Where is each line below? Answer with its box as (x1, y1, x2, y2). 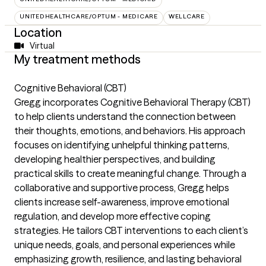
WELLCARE (168, 12, 205, 20)
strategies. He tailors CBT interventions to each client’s (14, 224, 248, 236)
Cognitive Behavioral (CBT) (14, 81, 126, 94)
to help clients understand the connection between (14, 110, 236, 122)
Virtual (29, 40, 55, 51)
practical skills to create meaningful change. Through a (14, 167, 246, 179)
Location (14, 24, 62, 40)
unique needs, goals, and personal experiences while (14, 238, 235, 251)
